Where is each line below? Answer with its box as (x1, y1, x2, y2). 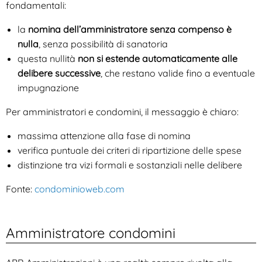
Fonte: (6, 183, 35, 195)
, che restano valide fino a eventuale (101, 67, 255, 80)
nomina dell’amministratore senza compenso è (28, 23, 232, 36)
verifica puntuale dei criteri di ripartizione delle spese (18, 144, 242, 157)
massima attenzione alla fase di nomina (18, 130, 191, 142)
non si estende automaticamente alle (78, 53, 237, 65)
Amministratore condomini (6, 224, 175, 242)
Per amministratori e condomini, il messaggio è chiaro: (6, 106, 239, 118)
